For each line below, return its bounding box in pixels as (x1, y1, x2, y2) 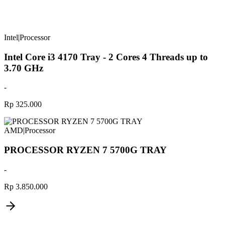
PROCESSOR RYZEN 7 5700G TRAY (4, 145, 167, 156)
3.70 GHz (4, 62, 43, 73)
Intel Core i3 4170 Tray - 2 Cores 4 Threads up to (4, 51, 208, 62)
